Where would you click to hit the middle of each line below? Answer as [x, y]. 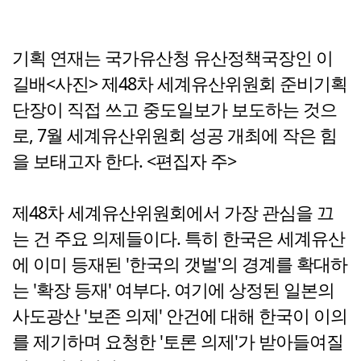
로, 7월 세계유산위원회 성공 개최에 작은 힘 [174, 135]
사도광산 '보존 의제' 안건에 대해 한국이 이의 [180, 316]
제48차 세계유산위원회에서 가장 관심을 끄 [173, 213]
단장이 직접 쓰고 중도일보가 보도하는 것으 [174, 110]
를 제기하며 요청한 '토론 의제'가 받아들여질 [178, 342]
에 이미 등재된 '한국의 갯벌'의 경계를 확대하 [180, 264]
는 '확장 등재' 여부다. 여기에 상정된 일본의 [173, 290]
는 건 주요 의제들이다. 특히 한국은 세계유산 [178, 239]
